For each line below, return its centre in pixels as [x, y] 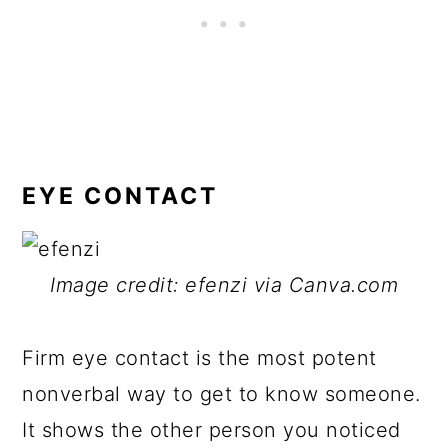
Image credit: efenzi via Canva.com [224, 285]
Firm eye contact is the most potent [199, 358]
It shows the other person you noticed [211, 430]
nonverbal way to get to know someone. [221, 394]
